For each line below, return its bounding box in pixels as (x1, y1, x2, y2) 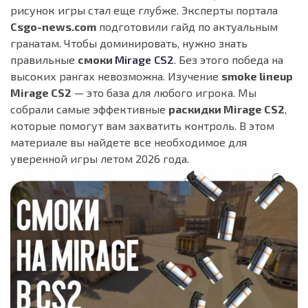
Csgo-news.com (10, 20, 96, 34)
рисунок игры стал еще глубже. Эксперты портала (10, 3, 278, 17)
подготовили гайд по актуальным (96, 20, 278, 34)
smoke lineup (221, 69, 293, 83)
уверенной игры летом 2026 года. (10, 152, 189, 166)
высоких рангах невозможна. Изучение (10, 69, 221, 83)
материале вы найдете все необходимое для (10, 135, 247, 149)
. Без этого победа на (174, 53, 283, 67)
